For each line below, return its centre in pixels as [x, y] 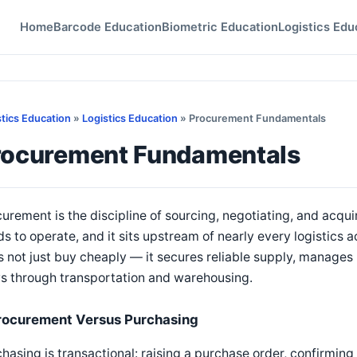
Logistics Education [130, 118]
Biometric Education [220, 27]
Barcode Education [108, 27]
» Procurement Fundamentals [252, 118]
